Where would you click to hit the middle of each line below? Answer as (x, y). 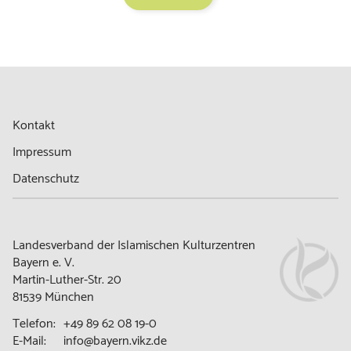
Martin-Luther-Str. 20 (67, 280)
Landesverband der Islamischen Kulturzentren (134, 245)
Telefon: (34, 324)
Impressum (42, 153)
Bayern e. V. (44, 262)
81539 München (54, 297)
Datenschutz (46, 179)
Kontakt (34, 126)
